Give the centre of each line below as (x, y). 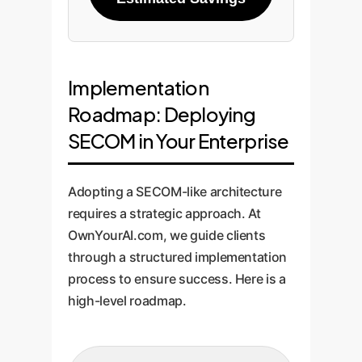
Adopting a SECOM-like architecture (175, 192)
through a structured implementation (178, 257)
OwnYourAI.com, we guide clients (167, 235)
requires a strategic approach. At (164, 213)
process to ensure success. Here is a (177, 279)
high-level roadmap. (127, 301)
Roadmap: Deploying (162, 114)
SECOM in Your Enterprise (179, 141)
